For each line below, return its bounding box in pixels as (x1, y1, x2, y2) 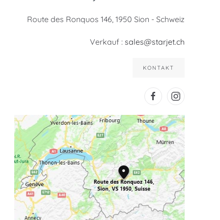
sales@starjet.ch (125, 37, 185, 47)
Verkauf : (90, 37, 125, 47)
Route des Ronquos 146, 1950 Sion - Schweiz (27, 14, 185, 24)
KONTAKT (143, 64, 175, 71)
